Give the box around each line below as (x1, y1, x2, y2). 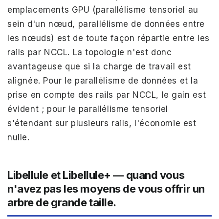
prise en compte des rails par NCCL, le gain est (7, 90, 206, 100)
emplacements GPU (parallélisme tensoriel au (7, 5, 198, 15)
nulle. (7, 132, 30, 143)
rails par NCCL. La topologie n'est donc (7, 47, 172, 58)
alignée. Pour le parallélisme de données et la (7, 76, 198, 86)
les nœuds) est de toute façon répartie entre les (7, 33, 210, 44)
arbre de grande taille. (7, 196, 116, 209)
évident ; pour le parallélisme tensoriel (7, 104, 169, 114)
